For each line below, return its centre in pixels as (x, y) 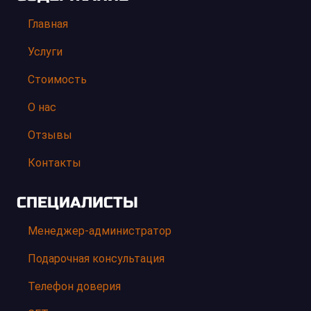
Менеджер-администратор (100, 231)
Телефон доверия (74, 287)
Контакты (54, 163)
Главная (48, 24)
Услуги (45, 52)
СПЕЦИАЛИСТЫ (77, 203)
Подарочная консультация (96, 259)
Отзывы (50, 135)
